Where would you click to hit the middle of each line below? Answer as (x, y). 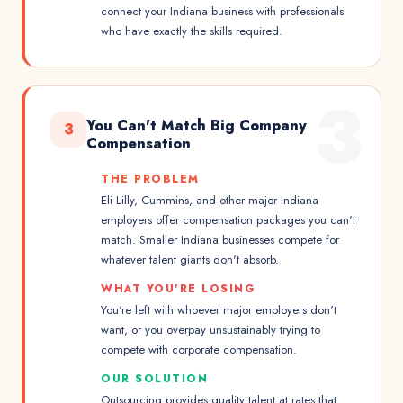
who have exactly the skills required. (192, 31)
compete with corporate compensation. (199, 349)
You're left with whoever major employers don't (219, 310)
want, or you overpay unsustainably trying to (210, 330)
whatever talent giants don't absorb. (190, 260)
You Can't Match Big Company (197, 125)
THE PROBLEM (150, 179)
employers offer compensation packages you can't (228, 220)
